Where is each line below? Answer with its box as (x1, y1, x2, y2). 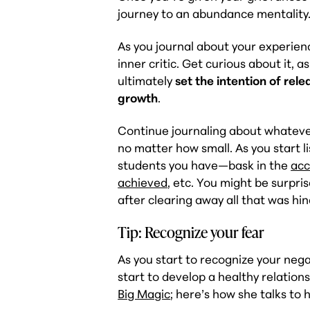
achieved (118, 175, 168, 190)
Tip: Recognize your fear (118, 220, 265, 244)
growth (118, 91, 158, 106)
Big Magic (118, 286, 171, 302)
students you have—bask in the (118, 158, 291, 173)
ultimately (118, 73, 176, 89)
